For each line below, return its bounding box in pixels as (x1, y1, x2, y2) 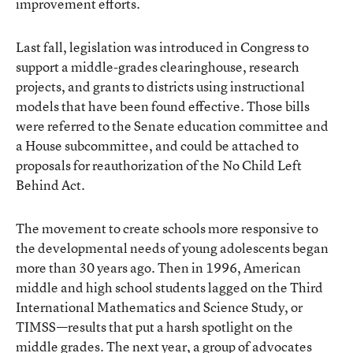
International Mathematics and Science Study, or (16, 297, 303, 316)
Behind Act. (16, 175, 85, 194)
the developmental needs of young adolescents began (16, 238, 329, 257)
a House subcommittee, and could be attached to (16, 136, 299, 154)
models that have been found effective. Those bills (16, 96, 310, 115)
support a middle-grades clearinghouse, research (16, 57, 299, 76)
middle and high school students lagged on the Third (16, 277, 323, 296)
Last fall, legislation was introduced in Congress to (16, 37, 309, 56)
